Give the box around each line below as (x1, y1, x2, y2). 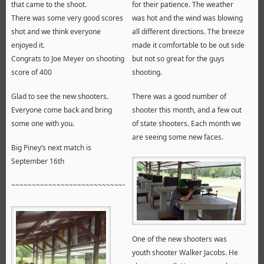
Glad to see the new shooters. (11, 91, 108, 102)
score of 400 (11, 67, 52, 78)
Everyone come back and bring (11, 105, 112, 115)
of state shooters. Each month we (131, 118, 241, 129)
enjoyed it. (11, 40, 45, 51)
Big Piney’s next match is (11, 143, 91, 153)
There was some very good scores (11, 13, 123, 24)
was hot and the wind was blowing (131, 13, 243, 24)
